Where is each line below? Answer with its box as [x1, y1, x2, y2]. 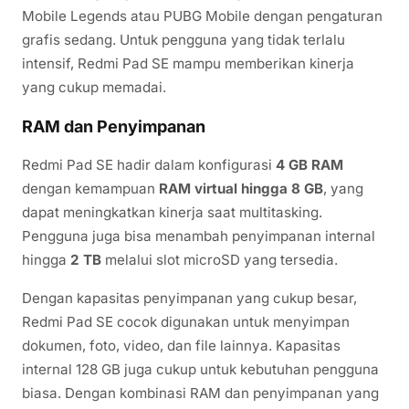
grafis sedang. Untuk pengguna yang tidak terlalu [22, 31, 345, 49]
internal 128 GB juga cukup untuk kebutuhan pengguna [22, 360, 379, 378]
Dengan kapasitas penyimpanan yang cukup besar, [22, 288, 357, 307]
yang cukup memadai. [22, 79, 166, 97]
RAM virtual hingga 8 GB [159, 180, 323, 198]
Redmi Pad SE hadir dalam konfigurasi [22, 156, 276, 174]
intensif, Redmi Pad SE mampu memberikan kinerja [22, 55, 354, 73]
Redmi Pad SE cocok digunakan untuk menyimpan [22, 312, 350, 330]
